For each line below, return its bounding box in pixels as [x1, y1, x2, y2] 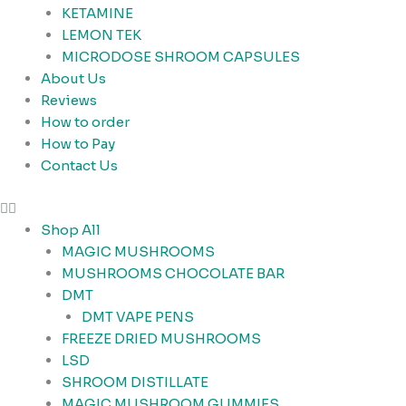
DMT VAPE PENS [82, 307, 194, 325]
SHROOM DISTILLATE [61, 372, 208, 391]
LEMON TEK [61, 26, 141, 44]
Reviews [41, 92, 97, 110]
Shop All [41, 220, 101, 238]
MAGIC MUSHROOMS [61, 242, 215, 260]
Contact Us [41, 157, 118, 175]
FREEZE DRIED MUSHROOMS [61, 329, 261, 347]
